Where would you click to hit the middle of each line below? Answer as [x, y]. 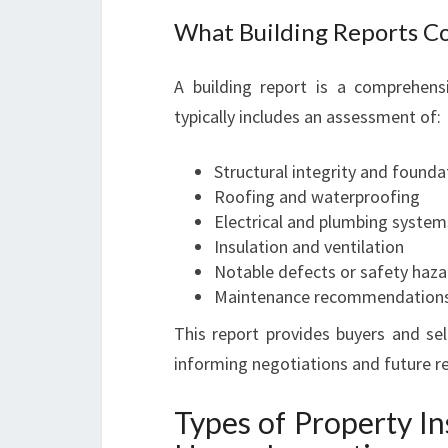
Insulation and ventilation [309, 246]
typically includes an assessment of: [307, 116]
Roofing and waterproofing [317, 196]
